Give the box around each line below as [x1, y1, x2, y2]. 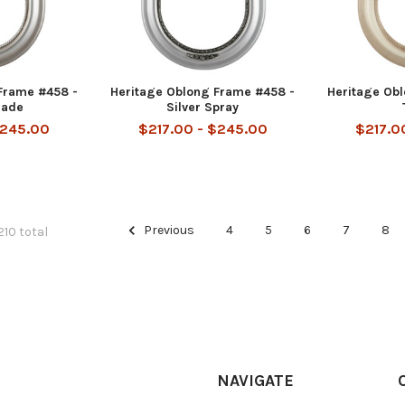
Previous [141, 222, 195, 239]
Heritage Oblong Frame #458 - [110, 84, 295, 99]
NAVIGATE [217, 370, 294, 391]
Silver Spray [166, 99, 239, 115]
